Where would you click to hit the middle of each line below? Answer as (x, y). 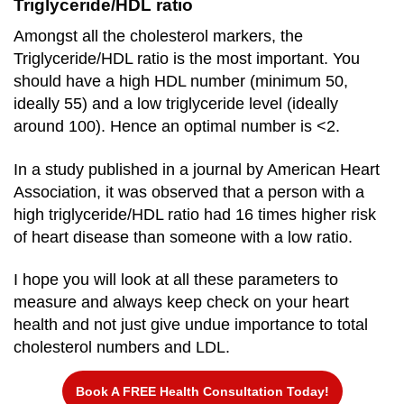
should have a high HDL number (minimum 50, (181, 81)
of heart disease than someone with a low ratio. (183, 237)
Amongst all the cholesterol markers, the (158, 36)
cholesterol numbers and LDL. (122, 348)
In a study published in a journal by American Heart (197, 169)
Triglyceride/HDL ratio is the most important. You (187, 58)
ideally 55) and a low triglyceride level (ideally (176, 103)
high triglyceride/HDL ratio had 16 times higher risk (195, 214)
